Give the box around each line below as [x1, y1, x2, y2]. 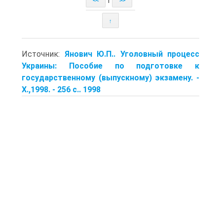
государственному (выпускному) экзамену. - [22, 73, 199, 82]
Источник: [22, 49, 65, 59]
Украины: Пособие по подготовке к [22, 61, 199, 71]
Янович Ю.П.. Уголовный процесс [64, 49, 199, 59]
